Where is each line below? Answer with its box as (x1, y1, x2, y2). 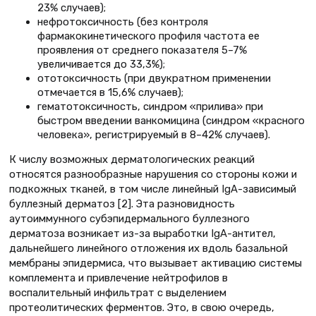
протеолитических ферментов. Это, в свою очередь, (9, 300, 274, 314)
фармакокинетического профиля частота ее (37, 29, 260, 42)
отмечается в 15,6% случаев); (37, 85, 183, 99)
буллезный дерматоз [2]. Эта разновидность (9, 197, 235, 210)
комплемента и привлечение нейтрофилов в (9, 271, 228, 284)
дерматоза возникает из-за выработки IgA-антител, (9, 226, 276, 240)
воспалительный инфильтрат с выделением (9, 286, 226, 299)
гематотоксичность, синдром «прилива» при (37, 99, 263, 113)
